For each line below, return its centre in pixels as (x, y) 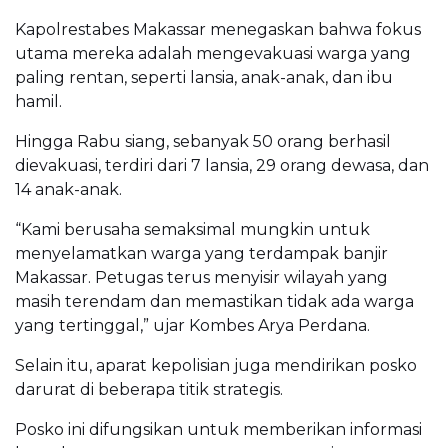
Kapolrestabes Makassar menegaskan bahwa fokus (218, 30)
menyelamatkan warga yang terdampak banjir (201, 254)
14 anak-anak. (68, 190)
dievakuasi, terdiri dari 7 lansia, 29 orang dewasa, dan (222, 166)
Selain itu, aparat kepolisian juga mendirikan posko (216, 366)
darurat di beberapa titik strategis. (149, 390)
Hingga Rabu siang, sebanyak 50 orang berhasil (203, 142)
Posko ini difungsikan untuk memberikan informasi (218, 430)
